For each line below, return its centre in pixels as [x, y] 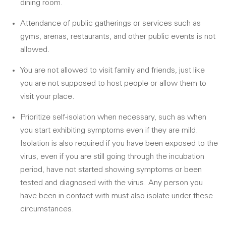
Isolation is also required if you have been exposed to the [119, 144]
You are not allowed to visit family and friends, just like [112, 70]
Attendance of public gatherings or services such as [110, 23]
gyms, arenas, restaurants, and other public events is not [118, 37]
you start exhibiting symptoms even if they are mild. [109, 130]
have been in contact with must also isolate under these [117, 196]
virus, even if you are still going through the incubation [112, 157]
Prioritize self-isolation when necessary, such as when [113, 117]
